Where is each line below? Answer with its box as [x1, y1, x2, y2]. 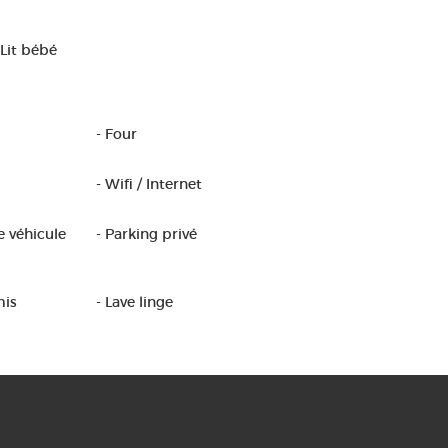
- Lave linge [96, 293, 173, 311]
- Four [96, 125, 137, 143]
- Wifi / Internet [96, 175, 202, 193]
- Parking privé [96, 225, 197, 243]
